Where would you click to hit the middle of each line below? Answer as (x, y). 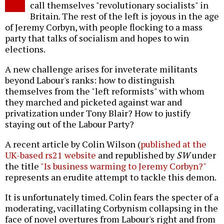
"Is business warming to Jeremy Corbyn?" (123, 166)
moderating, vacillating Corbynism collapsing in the (111, 208)
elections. (25, 49)
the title (23, 166)
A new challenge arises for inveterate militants (101, 69)
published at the (173, 144)
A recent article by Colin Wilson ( (73, 144)
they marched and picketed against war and (93, 102)
